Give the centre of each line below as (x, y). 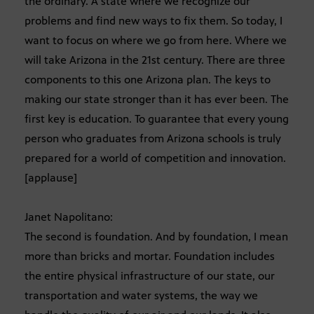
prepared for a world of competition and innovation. (155, 158)
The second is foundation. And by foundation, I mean (156, 237)
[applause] (51, 178)
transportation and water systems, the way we (141, 296)
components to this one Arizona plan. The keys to (148, 80)
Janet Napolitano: (69, 217)
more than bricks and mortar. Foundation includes (150, 257)
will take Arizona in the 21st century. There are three (155, 60)
